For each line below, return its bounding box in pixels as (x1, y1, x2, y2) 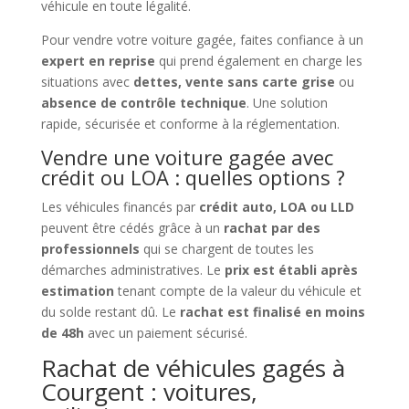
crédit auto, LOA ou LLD (198, 197, 354, 215)
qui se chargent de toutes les (139, 239, 314, 257)
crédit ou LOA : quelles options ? (40, 163, 345, 191)
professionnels (40, 239, 140, 257)
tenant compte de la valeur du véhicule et (113, 281, 362, 299)
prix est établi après (224, 260, 358, 278)
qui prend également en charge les (154, 51, 362, 69)
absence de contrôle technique (40, 93, 246, 111)
